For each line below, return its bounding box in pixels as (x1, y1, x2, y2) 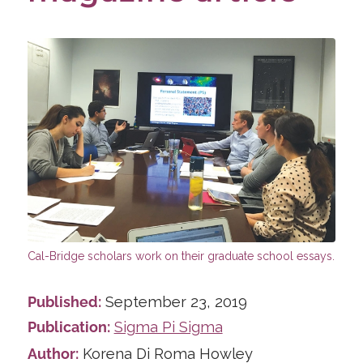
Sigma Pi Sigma (113, 318, 223, 336)
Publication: (27, 318, 110, 336)
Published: (27, 293, 101, 311)
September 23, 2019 (100, 293, 247, 311)
